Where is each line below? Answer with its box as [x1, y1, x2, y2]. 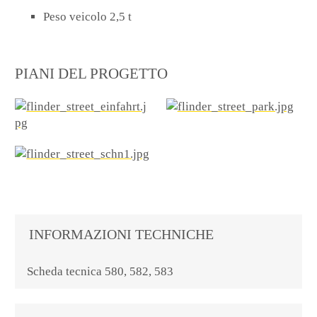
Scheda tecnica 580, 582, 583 [27, 265, 174, 279]
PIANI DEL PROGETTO [15, 65, 168, 83]
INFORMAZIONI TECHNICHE [28, 226, 214, 242]
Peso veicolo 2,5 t [43, 10, 132, 24]
